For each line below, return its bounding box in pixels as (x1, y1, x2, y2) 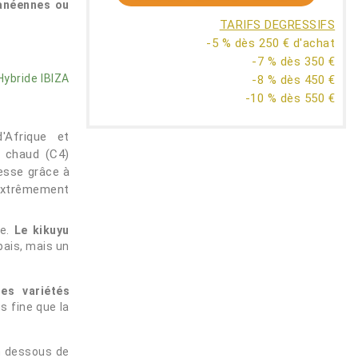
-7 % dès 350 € (252, 54, 336, 69)
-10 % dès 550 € (245, 91, 336, 105)
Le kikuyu (9, 224, 70, 237)
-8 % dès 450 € (252, 73, 336, 87)
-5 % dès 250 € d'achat (206, 36, 336, 50)
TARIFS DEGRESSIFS (219, 18, 336, 32)
